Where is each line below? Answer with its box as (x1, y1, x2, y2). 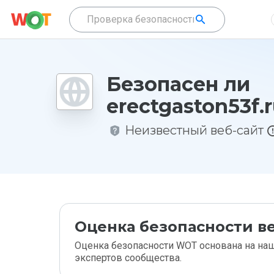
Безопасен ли (106, 72, 250, 96)
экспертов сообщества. (75, 252, 182, 264)
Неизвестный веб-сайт (125, 123, 264, 138)
